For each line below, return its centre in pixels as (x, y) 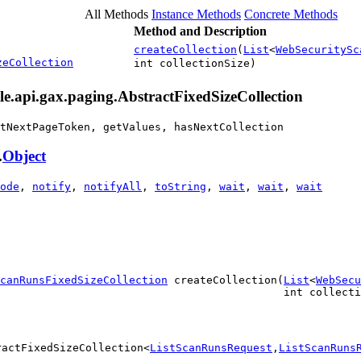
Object (24, 156)
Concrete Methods (291, 15)
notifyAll (113, 187)
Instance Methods (196, 15)
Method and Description (200, 31)
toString (180, 187)
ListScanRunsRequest (211, 348)
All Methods (116, 15)
